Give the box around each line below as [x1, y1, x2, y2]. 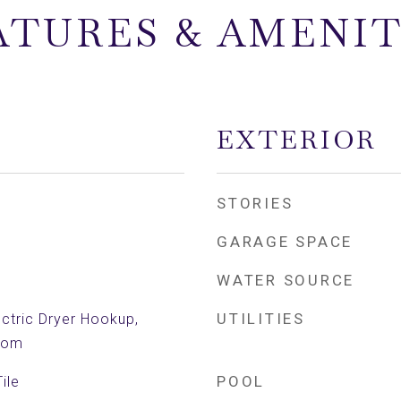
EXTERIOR [217, 123, 377, 157]
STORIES [217, 194, 294, 212]
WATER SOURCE [217, 271, 354, 289]
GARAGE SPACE [217, 233, 353, 251]
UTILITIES [217, 310, 305, 328]
